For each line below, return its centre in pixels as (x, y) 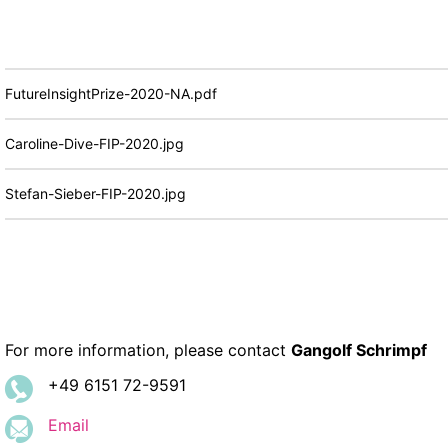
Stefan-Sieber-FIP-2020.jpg (95, 193)
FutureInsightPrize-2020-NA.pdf (110, 93)
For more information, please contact (145, 349)
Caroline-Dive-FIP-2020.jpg (94, 143)
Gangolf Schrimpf (358, 349)
